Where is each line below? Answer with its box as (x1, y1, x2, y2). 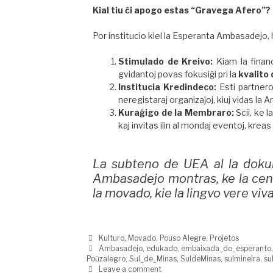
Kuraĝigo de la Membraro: (118, 107, 234, 118)
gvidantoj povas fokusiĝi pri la (118, 69, 238, 80)
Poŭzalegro (87, 255, 126, 263)
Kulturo (99, 234, 125, 243)
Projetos (210, 234, 239, 243)
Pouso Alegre (160, 234, 207, 243)
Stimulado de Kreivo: (118, 56, 213, 67)
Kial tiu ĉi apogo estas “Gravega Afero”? (93, 5, 271, 16)
